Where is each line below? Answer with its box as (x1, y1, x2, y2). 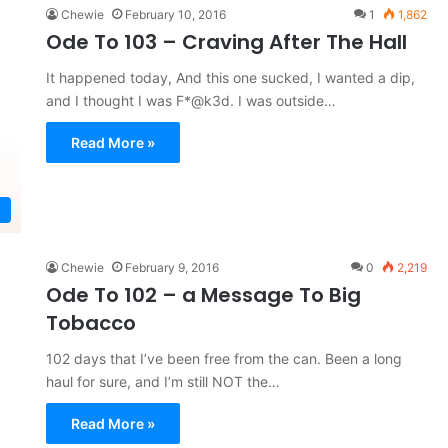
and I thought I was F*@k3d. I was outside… (45, 92, 336, 109)
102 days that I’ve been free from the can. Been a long (45, 350, 402, 368)
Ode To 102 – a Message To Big (45, 281, 361, 310)
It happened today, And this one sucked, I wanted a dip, (45, 69, 415, 86)
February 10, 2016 (124, 7, 226, 22)
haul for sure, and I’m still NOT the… (45, 373, 280, 391)
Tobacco (45, 309, 136, 338)
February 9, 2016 (124, 260, 219, 276)
